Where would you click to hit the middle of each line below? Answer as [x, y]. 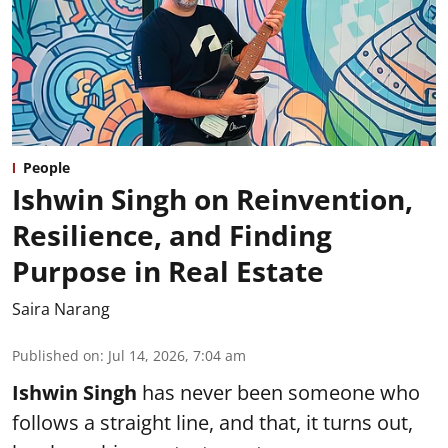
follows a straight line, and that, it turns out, [212, 423]
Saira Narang [61, 309]
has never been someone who [278, 393]
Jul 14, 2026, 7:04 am [177, 356]
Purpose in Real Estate [168, 271]
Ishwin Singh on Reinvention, [212, 199]
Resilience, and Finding [172, 235]
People [46, 168]
